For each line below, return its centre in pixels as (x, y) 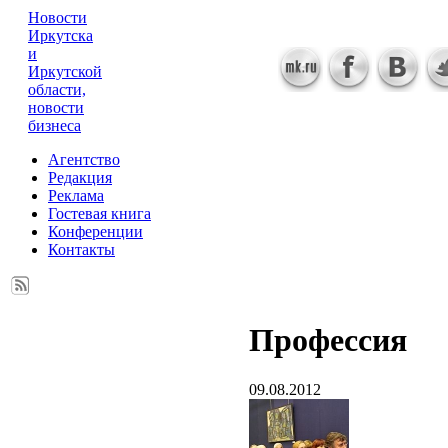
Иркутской (65, 71)
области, (57, 89)
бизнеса (54, 125)
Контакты (81, 249)
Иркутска (60, 35)
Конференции (95, 231)
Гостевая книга (99, 213)
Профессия (328, 340)
